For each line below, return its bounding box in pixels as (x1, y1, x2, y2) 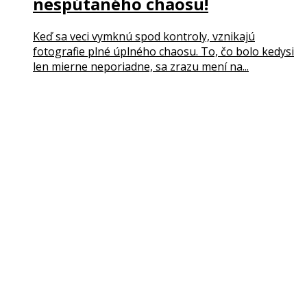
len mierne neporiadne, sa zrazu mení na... (33, 59, 249, 75)
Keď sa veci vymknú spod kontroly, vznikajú (33, 29, 255, 45)
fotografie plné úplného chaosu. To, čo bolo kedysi (33, 44, 294, 60)
